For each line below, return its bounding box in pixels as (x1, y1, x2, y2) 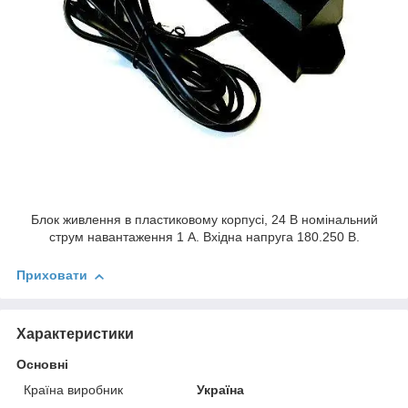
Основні (16, 357, 68, 372)
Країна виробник (24, 382, 123, 398)
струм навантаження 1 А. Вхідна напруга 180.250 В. (48, 229, 360, 245)
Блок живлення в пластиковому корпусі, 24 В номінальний (30, 212, 378, 228)
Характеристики (16, 326, 134, 342)
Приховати (16, 268, 87, 283)
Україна (197, 382, 245, 398)
